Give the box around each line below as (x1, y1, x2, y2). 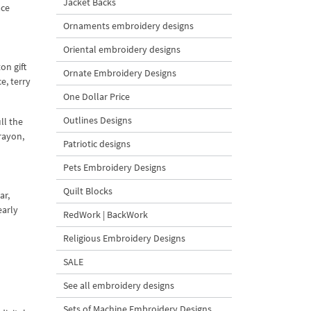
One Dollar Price (63, 90, 130, 103)
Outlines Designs (63, 114, 132, 126)
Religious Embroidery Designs (63, 232, 185, 244)
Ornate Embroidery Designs (63, 67, 176, 79)
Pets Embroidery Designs (63, 161, 166, 174)
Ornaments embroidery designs (63, 19, 194, 32)
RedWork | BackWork (63, 208, 148, 221)
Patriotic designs (63, 137, 131, 150)
